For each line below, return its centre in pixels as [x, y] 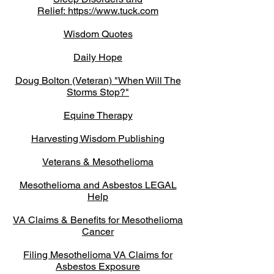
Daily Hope [98, 57]
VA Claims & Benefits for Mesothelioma [98, 220]
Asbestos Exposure [98, 266]
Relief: [53, 11]
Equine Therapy [98, 115]
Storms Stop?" [98, 92]
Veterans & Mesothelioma [98, 162]
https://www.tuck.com [113, 11]
